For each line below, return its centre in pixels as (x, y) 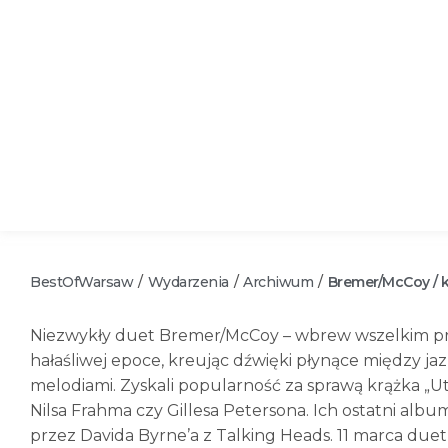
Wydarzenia (188, 281)
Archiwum (278, 281)
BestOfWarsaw (81, 281)
